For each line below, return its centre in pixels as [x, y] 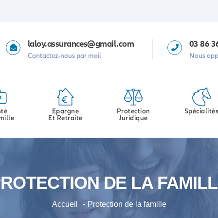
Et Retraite [65, 118]
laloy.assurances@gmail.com [81, 44]
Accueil [65, 204]
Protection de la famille [127, 204]
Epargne [65, 111]
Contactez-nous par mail [64, 55]
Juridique [133, 118]
